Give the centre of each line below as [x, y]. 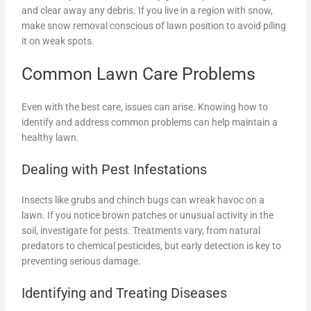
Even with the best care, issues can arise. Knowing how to [145, 107]
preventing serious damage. [82, 261]
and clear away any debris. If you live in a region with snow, [148, 10]
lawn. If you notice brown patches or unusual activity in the [148, 216]
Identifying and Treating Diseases [125, 293]
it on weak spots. [58, 41]
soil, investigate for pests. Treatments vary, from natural [141, 231]
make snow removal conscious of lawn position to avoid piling [154, 25]
